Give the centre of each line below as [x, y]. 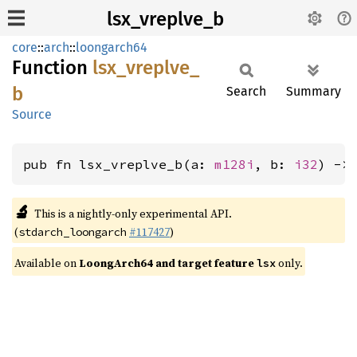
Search [246, 91]
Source [32, 114]
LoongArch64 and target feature [168, 263]
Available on [47, 263]
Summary [314, 91]
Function [52, 68]
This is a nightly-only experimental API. [133, 214]
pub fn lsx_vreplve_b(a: [119, 164]
